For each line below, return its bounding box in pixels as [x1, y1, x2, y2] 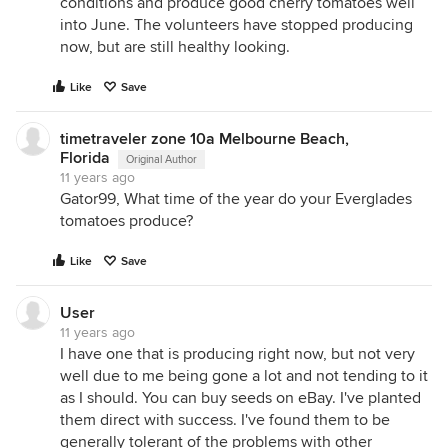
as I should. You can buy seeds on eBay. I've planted [60, 387, 421, 408]
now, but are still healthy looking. [60, 36, 290, 57]
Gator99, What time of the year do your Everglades [60, 188, 412, 209]
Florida [60, 147, 110, 168]
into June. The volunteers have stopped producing [60, 14, 413, 35]
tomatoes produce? [60, 210, 193, 231]
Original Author [126, 152, 197, 166]
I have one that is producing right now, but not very [60, 343, 415, 364]
